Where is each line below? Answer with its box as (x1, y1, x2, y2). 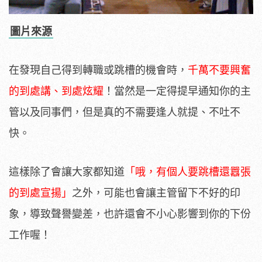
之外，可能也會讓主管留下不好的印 (72, 187, 240, 199)
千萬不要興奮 (188, 64, 251, 76)
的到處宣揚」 (9, 187, 72, 199)
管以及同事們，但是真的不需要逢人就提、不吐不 (9, 106, 240, 118)
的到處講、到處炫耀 (9, 85, 104, 97)
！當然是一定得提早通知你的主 (104, 85, 251, 97)
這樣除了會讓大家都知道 (9, 166, 125, 178)
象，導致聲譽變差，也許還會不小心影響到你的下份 (9, 208, 251, 220)
